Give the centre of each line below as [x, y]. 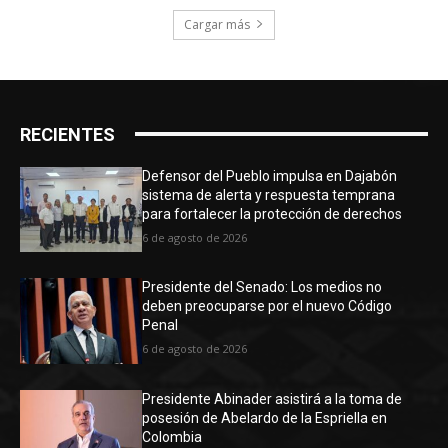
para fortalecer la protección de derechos [272, 213]
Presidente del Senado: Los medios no [262, 287]
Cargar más [217, 24]
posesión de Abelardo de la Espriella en [265, 417]
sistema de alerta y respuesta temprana [269, 194]
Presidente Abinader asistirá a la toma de [272, 398]
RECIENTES [67, 134]
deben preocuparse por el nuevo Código [267, 306]
